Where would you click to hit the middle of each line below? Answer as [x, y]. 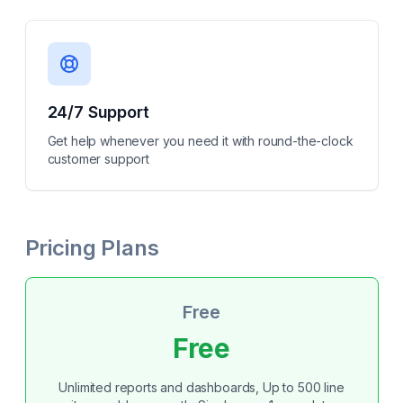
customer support [98, 159]
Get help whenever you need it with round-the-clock [200, 141]
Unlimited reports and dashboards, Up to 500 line [201, 387]
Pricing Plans [92, 248]
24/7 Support [98, 112]
